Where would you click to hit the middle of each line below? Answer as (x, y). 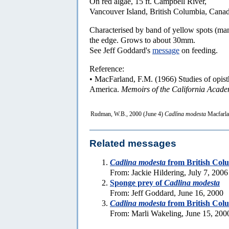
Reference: (107, 68)
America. (105, 89)
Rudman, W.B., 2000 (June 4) (128, 114)
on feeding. (199, 50)
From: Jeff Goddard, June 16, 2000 (167, 193)
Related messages (133, 144)
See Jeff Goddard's (121, 50)
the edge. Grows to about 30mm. (142, 40)
